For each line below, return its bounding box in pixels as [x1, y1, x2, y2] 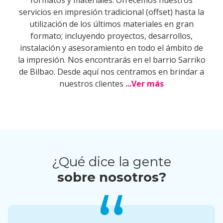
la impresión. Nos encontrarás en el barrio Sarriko [17, 54, 206, 65]
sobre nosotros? [57, 169, 166, 185]
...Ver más [125, 78, 164, 89]
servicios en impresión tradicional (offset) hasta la [19, 6, 204, 17]
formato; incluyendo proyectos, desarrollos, [30, 30, 193, 41]
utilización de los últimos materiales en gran [29, 18, 194, 29]
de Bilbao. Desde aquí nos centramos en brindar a [19, 66, 204, 77]
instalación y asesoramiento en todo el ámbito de [20, 42, 203, 53]
